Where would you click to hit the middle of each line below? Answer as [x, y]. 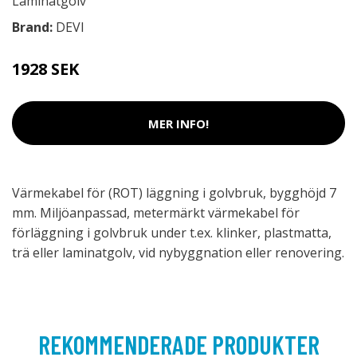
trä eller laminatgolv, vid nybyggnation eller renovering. [178, 253]
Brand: [34, 27]
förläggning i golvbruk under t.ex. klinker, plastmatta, [172, 233]
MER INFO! [178, 123]
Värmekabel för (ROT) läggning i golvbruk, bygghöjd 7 [174, 193]
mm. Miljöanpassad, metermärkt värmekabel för [156, 213]
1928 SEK [45, 69]
